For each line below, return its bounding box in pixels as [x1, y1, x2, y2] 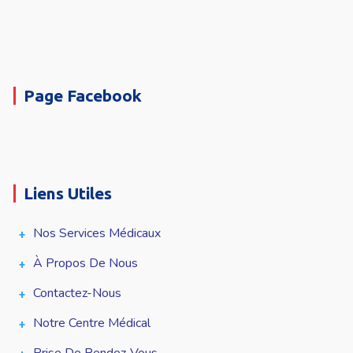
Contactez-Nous [33, 284, 122, 303]
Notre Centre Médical [33, 314, 151, 333]
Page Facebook [24, 86, 143, 106]
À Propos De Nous [33, 255, 139, 273]
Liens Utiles [24, 184, 113, 203]
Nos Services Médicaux [33, 225, 162, 243]
